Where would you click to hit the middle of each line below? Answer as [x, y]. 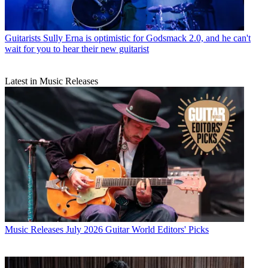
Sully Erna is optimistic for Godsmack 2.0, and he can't [147, 38]
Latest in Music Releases [51, 81]
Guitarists [23, 38]
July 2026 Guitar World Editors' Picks [137, 229]
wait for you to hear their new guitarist [77, 49]
